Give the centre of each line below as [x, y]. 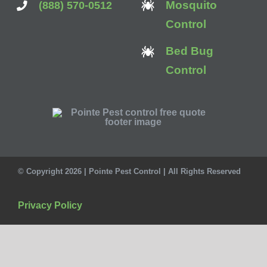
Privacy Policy [50, 206]
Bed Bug [190, 51]
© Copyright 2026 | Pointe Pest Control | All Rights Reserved [129, 172]
